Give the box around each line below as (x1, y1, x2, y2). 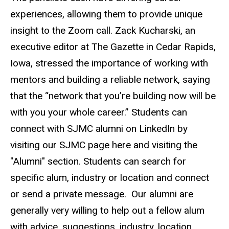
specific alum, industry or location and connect (10, 171, 209, 184)
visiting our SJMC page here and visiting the (10, 139, 197, 151)
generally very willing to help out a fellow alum (10, 204, 204, 216)
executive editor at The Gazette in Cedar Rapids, (10, 40, 216, 53)
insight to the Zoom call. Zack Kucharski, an (10, 24, 195, 36)
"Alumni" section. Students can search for (10, 155, 186, 167)
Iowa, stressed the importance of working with (10, 57, 208, 69)
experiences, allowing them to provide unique (10, 8, 202, 20)
